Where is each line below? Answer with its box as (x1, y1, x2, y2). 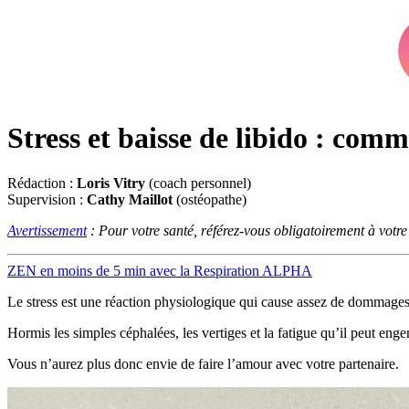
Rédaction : (7, 174, 77, 191)
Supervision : (7, 191, 87, 207)
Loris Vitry (77, 174, 145, 191)
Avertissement (7, 222, 87, 238)
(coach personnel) (145, 174, 251, 191)
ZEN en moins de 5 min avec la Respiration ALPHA (7, 262, 312, 278)
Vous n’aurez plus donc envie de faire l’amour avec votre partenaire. (7, 355, 399, 372)
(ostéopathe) (173, 191, 246, 207)
